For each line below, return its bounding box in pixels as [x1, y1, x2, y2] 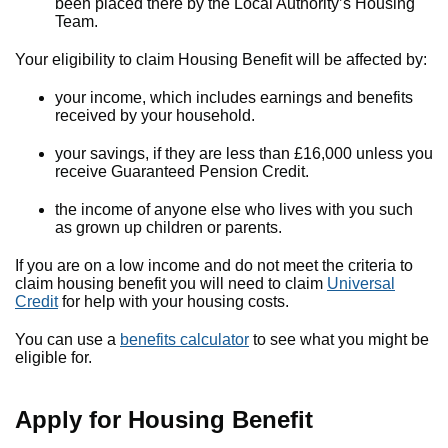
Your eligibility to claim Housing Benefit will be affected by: [15, 51, 427, 68]
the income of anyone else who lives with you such [55, 201, 413, 218]
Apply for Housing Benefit [15, 406, 313, 433]
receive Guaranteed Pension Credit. [55, 163, 309, 180]
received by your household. [55, 107, 255, 124]
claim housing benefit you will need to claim [15, 275, 327, 292]
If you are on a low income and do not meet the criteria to [15, 257, 413, 274]
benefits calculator [120, 331, 249, 348]
